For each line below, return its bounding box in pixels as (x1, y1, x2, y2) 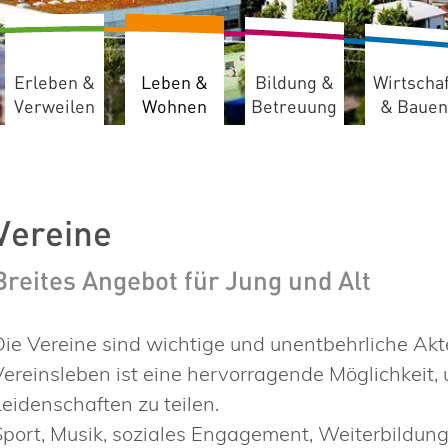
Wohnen (141, 98, 207, 117)
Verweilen (13, 98, 95, 117)
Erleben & (13, 74, 95, 93)
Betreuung (251, 98, 337, 117)
